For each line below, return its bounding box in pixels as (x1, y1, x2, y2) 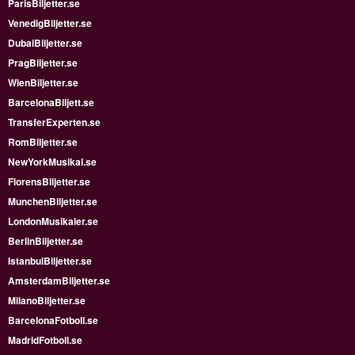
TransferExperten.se (8, 115, 101, 129)
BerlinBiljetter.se (8, 234, 83, 248)
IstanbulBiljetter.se (8, 254, 92, 268)
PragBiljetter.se (8, 55, 78, 70)
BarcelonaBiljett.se (8, 95, 94, 109)
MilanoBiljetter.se (8, 293, 86, 307)
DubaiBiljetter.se (8, 36, 82, 50)
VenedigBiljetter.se (8, 16, 92, 30)
